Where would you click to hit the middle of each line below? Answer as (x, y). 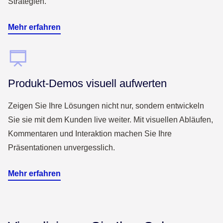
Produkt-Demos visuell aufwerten (87, 84)
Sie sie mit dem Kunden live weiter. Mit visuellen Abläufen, (111, 120)
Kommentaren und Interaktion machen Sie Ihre (90, 134)
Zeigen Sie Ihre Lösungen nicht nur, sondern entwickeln (106, 106)
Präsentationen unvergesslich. (61, 148)
